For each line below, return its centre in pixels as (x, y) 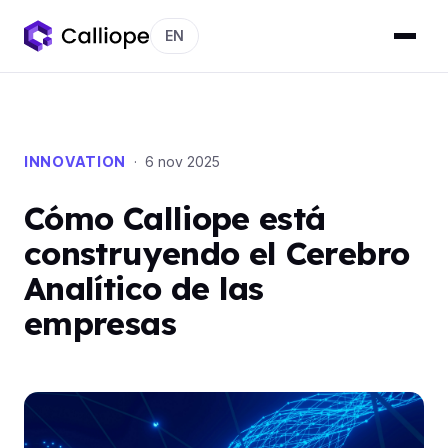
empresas (100, 323)
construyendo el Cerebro (217, 253)
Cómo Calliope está (175, 218)
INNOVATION (75, 162)
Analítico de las (144, 288)
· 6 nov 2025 (173, 161)
